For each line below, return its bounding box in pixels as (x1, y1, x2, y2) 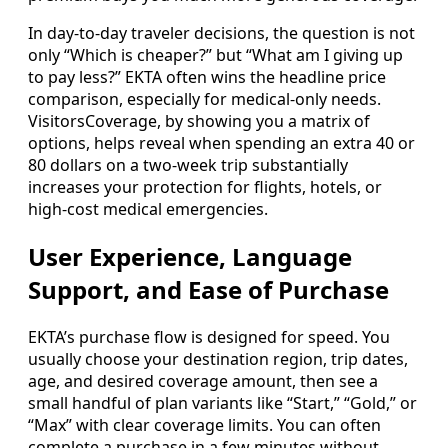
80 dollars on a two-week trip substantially (28, 154, 348, 177)
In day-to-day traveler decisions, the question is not (28, 22, 415, 45)
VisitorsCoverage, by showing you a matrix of (28, 110, 370, 133)
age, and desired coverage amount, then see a (28, 370, 378, 393)
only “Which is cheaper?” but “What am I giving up (28, 44, 403, 67)
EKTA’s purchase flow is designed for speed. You (28, 326, 390, 349)
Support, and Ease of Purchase (28, 273, 389, 307)
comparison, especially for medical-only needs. (28, 88, 381, 111)
